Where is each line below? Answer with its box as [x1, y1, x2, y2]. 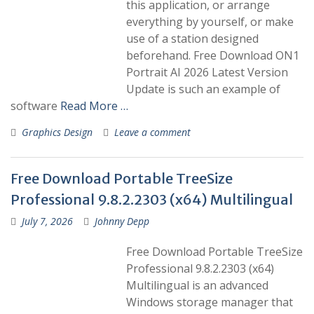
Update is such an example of [126, 81, 280, 97]
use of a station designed [126, 31, 259, 46]
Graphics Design [22, 125, 93, 139]
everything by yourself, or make [126, 14, 294, 29]
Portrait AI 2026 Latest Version [126, 64, 288, 80]
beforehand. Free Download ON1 [126, 48, 299, 63]
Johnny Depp [95, 214, 149, 228]
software [11, 98, 60, 114]
